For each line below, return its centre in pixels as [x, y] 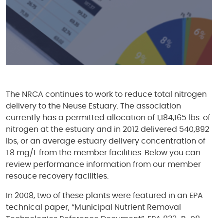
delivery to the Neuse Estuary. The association [93, 106]
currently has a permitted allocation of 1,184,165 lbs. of [108, 118]
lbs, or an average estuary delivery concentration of [106, 141]
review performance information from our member [103, 164]
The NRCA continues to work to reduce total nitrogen [106, 94]
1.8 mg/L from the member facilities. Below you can [103, 153]
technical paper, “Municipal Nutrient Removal [93, 207]
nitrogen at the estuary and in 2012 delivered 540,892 [108, 129]
